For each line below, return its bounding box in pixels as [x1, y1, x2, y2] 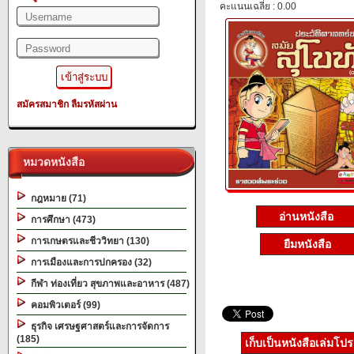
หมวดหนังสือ [17, 156, 85, 168]
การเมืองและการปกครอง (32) [26, 257, 152, 268]
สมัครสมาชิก [17, 99, 69, 110]
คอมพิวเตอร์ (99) [26, 299, 100, 311]
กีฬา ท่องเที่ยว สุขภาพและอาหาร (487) [26, 278, 190, 289]
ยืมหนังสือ [284, 237, 331, 250]
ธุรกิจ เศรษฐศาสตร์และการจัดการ [26, 321, 169, 332]
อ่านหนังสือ [278, 209, 337, 223]
